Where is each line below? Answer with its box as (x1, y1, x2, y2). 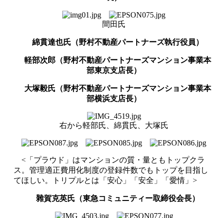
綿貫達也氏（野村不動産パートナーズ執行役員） (32, 37, 203, 46)
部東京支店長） (87, 66, 141, 74)
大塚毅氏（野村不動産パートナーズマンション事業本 (24, 84, 211, 92)
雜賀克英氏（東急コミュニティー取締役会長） (36, 194, 200, 202)
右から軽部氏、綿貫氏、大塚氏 (59, 121, 168, 129)
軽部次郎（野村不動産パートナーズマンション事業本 (24, 55, 211, 64)
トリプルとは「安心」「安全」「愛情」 (53, 176, 193, 184)
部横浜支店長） (87, 94, 141, 103)
